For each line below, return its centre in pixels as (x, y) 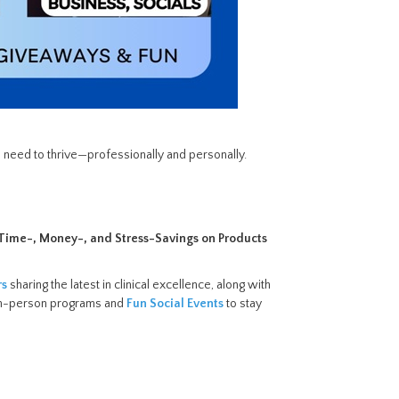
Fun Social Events (175, 304)
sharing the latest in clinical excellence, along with (140, 285)
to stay (243, 304)
